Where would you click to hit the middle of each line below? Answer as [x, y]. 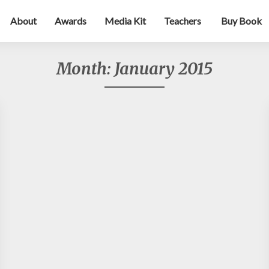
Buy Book [240, 21]
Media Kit [125, 21]
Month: [86, 68]
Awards [71, 21]
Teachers [183, 21]
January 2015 [164, 68]
